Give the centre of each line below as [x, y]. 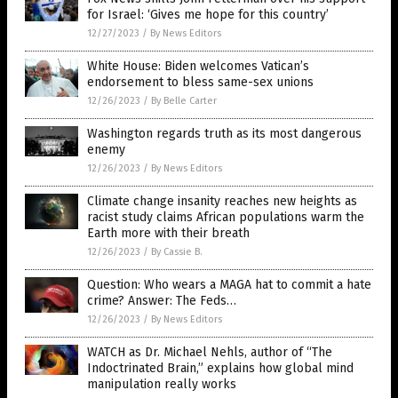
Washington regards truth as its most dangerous [224, 134]
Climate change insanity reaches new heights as [222, 202]
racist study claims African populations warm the [226, 218]
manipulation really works [162, 385]
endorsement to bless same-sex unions [200, 83]
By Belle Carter [184, 101]
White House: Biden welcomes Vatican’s [198, 67]
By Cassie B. [177, 252]
